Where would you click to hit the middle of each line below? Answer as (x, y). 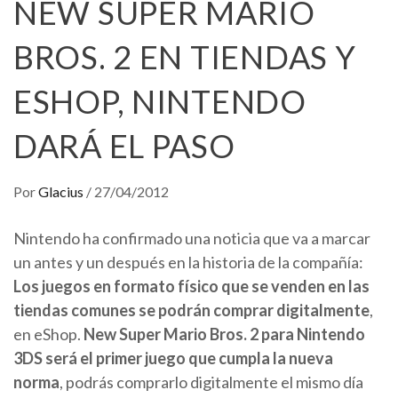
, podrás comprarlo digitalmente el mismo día (211, 382)
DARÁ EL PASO (124, 146)
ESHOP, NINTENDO (160, 101)
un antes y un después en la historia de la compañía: (188, 262)
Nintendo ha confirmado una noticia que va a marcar (192, 238)
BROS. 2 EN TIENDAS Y (185, 57)
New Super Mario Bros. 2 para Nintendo (224, 334)
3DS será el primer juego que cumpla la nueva (173, 358)
